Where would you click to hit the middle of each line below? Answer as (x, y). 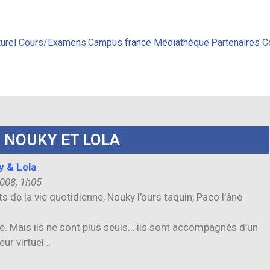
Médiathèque (181, 42)
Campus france (120, 42)
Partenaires (236, 42)
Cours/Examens (52, 42)
